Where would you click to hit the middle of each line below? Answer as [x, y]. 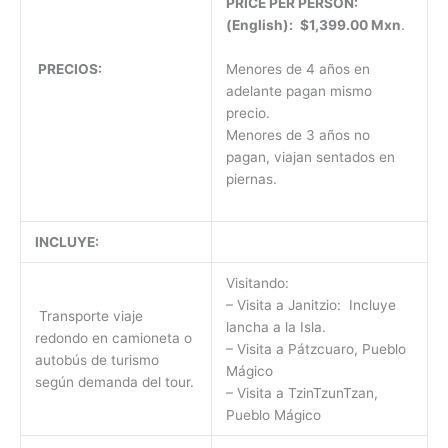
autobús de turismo [96, 360]
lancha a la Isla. [275, 327]
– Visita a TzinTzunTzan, [301, 393]
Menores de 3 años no [297, 134]
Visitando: [257, 283]
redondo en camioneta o [113, 338]
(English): [260, 24]
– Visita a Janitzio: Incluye [310, 305]
